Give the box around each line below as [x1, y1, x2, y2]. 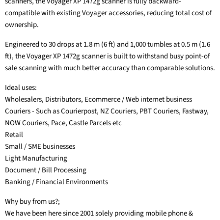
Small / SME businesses [5, 141, 75, 152]
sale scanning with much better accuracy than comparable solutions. [5, 63, 215, 74]
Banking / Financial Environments [5, 177, 108, 188]
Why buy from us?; [5, 196, 60, 207]
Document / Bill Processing [5, 165, 86, 176]
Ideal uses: [5, 82, 37, 93]
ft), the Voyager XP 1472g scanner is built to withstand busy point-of [5, 51, 210, 62]
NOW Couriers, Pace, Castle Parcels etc [5, 118, 122, 129]
